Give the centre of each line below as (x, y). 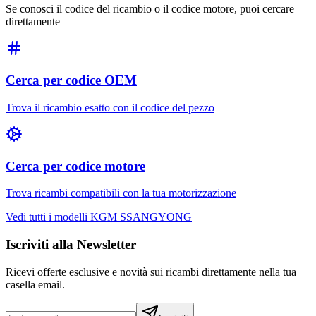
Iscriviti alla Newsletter (71, 245)
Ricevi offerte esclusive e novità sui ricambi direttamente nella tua (151, 272)
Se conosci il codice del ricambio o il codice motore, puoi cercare (150, 9)
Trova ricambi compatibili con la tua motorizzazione (121, 193)
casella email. (35, 284)
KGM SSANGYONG (141, 217)
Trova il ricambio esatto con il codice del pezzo (110, 107)
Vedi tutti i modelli (48, 217)
